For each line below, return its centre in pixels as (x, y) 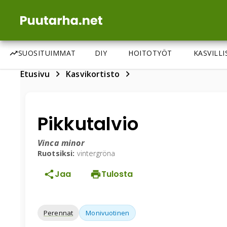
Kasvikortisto (93, 74)
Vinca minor (61, 143)
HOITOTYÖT (150, 53)
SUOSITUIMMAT (47, 53)
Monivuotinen (108, 213)
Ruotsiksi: (56, 153)
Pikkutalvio (88, 124)
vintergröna (96, 153)
